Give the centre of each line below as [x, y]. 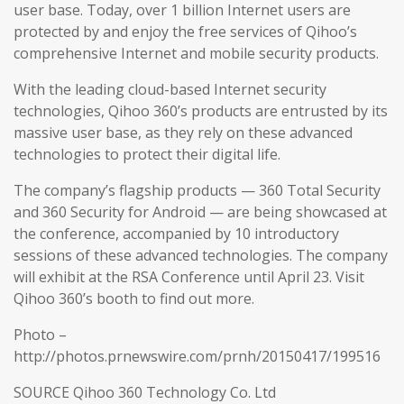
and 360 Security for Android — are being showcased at [200, 212]
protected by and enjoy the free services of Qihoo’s [185, 32]
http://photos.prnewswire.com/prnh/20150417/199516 [197, 357]
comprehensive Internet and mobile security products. [196, 54]
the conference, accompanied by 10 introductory [176, 234]
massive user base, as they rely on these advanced [183, 133]
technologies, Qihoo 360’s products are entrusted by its [201, 111]
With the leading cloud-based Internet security [170, 90]
